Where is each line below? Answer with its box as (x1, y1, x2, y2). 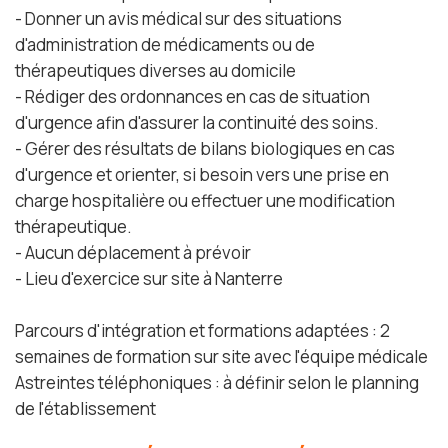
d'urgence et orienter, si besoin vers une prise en (15, 163, 389, 186)
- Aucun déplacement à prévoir (15, 241, 251, 264)
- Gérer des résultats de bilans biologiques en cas (15, 137, 395, 160)
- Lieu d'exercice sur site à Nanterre (15, 267, 283, 290)
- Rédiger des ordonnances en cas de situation (15, 85, 370, 108)
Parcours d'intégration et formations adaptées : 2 (15, 319, 390, 342)
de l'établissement (15, 397, 156, 420)
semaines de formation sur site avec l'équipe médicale (15, 345, 428, 368)
